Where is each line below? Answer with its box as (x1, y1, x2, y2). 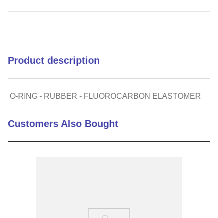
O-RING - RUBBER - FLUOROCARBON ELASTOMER (10, 92, 201, 100)
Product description (8, 55, 100, 66)
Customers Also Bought (8, 118, 118, 129)
